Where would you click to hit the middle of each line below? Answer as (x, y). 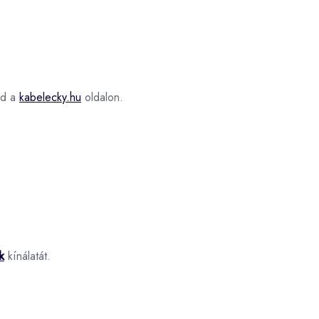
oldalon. (102, 97)
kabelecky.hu (50, 97)
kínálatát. (27, 256)
